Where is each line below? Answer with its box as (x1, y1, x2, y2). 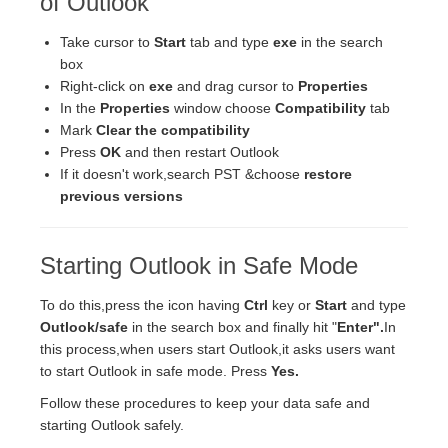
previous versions (60, 187, 183, 204)
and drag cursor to (177, 77, 298, 94)
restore (304, 165, 352, 182)
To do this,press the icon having (40, 296, 244, 313)
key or (272, 296, 315, 313)
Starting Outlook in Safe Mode (40, 251, 358, 279)
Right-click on (60, 77, 149, 94)
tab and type (190, 33, 273, 50)
